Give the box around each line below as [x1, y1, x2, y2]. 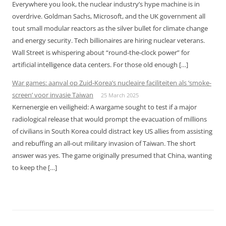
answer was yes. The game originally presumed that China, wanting [12, 151, 212, 160]
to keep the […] [12, 163, 57, 172]
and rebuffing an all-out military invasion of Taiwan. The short [12, 139, 196, 148]
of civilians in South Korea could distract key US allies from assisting [12, 127, 212, 136]
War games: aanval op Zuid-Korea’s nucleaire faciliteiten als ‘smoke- [12, 78, 211, 87]
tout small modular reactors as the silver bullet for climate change [12, 24, 208, 33]
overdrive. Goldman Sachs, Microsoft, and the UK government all [12, 12, 205, 21]
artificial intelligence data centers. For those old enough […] [12, 60, 188, 69]
